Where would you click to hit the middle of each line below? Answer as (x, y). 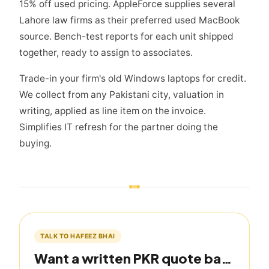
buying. (35, 144)
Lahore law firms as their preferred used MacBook (129, 20)
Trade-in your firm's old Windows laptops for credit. (133, 79)
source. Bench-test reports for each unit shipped (126, 37)
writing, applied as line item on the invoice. (113, 111)
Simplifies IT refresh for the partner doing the (119, 127)
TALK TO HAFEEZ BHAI (78, 237)
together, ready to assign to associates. (106, 53)
